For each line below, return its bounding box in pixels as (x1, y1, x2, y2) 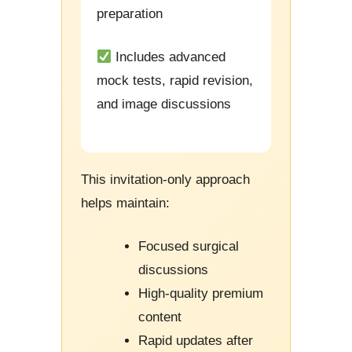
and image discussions (97, 97, 231, 112)
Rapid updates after (138, 333, 253, 348)
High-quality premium (138, 286, 263, 301)
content (138, 310, 181, 324)
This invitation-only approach (81, 171, 250, 187)
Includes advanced (112, 49, 226, 64)
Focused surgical (138, 239, 239, 254)
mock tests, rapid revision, (97, 73, 253, 88)
